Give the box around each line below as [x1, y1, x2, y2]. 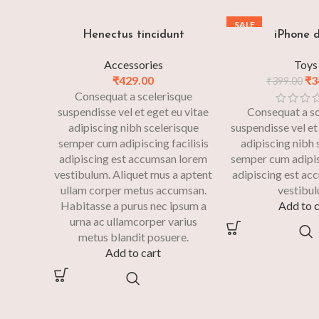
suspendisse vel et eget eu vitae [58, 105, 209, 119]
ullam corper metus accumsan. [60, 183, 206, 197]
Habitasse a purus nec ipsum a [60, 199, 206, 213]
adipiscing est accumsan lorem [59, 152, 208, 166]
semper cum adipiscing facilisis [58, 136, 209, 150]
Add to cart [105, 246, 162, 260]
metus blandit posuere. [78, 230, 189, 244]
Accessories [103, 58, 163, 72]
